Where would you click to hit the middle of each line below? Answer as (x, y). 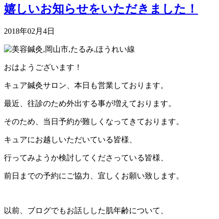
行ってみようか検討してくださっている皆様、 (86, 158)
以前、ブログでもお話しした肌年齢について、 (86, 211)
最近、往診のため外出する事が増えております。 (90, 104)
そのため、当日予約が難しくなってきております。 (94, 122)
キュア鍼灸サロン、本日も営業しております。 (86, 86)
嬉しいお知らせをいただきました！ (101, 9)
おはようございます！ (43, 67)
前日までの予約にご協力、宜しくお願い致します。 (94, 176)
